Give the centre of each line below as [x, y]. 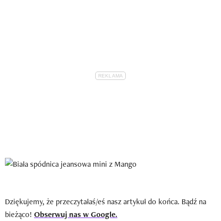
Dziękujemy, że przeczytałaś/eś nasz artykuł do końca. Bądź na [106, 201]
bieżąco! [19, 214]
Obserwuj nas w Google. [76, 214]
